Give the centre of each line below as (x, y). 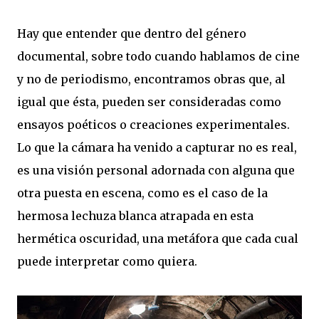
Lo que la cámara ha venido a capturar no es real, (157, 147)
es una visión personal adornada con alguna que (156, 170)
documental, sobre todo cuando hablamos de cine (158, 56)
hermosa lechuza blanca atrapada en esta (135, 216)
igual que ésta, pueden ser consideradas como (149, 102)
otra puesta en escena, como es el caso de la (142, 193)
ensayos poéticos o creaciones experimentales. (153, 125)
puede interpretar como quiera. (107, 261)
